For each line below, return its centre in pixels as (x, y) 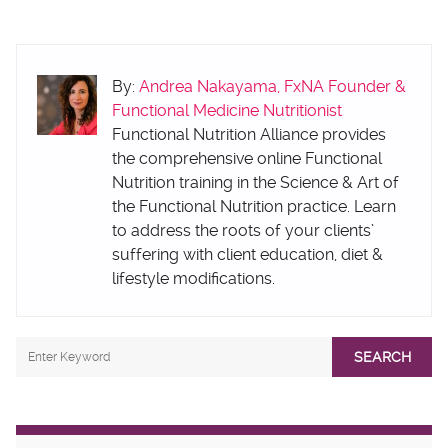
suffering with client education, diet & (247, 254)
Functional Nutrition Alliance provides (249, 134)
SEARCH (382, 356)
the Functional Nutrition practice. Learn (254, 206)
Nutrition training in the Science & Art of (255, 182)
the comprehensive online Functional (247, 158)
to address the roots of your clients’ (243, 230)
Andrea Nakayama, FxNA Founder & (272, 86)
